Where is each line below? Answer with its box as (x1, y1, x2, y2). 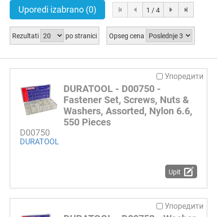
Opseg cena (108, 31, 146, 40)
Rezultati (12, 31, 40, 40)
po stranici (63, 31, 97, 40)
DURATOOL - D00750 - (63, 82, 161, 94)
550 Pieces (63, 116, 111, 128)
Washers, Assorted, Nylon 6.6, (63, 105, 192, 117)
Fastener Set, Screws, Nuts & (63, 93, 189, 106)
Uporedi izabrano (18, 4, 86, 15)
